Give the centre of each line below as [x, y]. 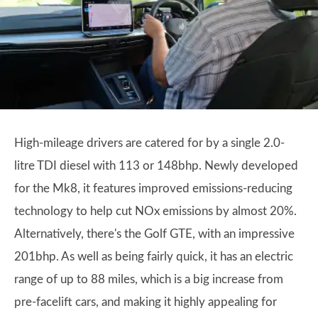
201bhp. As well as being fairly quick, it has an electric [154, 256]
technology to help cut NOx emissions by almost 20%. [155, 211]
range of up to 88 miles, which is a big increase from [149, 279]
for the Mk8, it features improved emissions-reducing [153, 188]
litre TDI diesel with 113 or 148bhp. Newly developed [156, 165]
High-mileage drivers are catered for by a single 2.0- [149, 143]
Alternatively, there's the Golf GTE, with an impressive [154, 234]
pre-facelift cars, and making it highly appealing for [146, 302]
